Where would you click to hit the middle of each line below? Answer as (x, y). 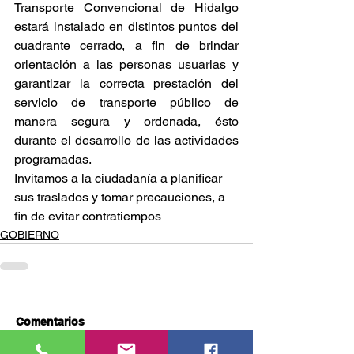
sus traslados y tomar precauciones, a (121, 198)
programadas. (53, 160)
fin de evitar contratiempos (88, 217)
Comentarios (50, 322)
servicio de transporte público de (126, 103)
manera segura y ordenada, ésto (126, 122)
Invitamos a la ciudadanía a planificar (120, 179)
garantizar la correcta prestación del (126, 84)
